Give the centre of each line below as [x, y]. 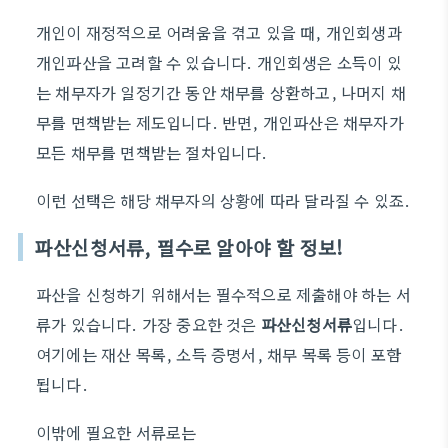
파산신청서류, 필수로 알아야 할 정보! [189, 247]
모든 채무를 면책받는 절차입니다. [152, 152]
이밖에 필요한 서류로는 [116, 432]
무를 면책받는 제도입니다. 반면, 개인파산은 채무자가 [220, 122]
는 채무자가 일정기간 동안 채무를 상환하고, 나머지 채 [221, 92]
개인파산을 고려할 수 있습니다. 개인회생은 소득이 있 [219, 62]
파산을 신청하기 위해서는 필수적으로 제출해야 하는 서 [223, 294]
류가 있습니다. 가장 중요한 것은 [148, 324]
